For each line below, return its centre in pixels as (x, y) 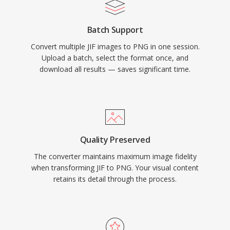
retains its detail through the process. (115, 179)
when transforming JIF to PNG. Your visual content (115, 168)
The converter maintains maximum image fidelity (115, 156)
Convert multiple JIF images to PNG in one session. (115, 46)
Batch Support (115, 30)
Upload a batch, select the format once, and (115, 58)
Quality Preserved (115, 140)
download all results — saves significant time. (115, 69)
